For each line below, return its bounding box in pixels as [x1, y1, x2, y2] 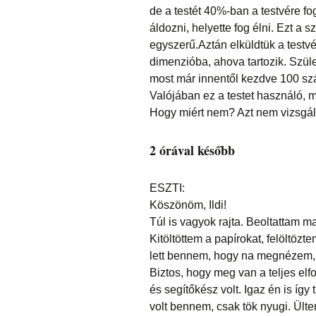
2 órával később [150, 141, 235, 160]
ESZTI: [150, 182, 185, 195]
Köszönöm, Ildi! [150, 199, 226, 212]
